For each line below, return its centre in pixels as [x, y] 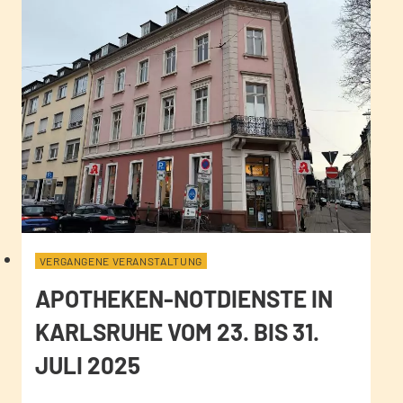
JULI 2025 [87, 364]
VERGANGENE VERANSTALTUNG [121, 260]
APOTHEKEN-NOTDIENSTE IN [184, 298]
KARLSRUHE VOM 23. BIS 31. [177, 331]
